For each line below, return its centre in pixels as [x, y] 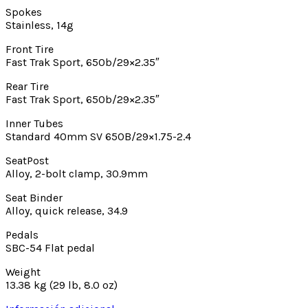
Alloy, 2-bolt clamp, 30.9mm [77, 173]
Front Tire [30, 49]
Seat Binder [34, 197]
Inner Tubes [34, 123]
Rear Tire [27, 86]
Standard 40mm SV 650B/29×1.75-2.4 [98, 136]
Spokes [24, 12]
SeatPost [27, 160]
